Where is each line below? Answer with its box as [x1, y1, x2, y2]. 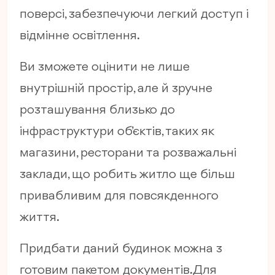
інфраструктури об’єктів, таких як [20, 125, 214, 139]
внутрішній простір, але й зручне [20, 82, 212, 96]
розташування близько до [20, 104, 175, 117]
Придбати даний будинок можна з [20, 242, 222, 256]
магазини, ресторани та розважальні [20, 147, 236, 160]
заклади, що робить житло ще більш [20, 168, 235, 182]
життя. [20, 211, 60, 225]
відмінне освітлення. [20, 29, 140, 43]
